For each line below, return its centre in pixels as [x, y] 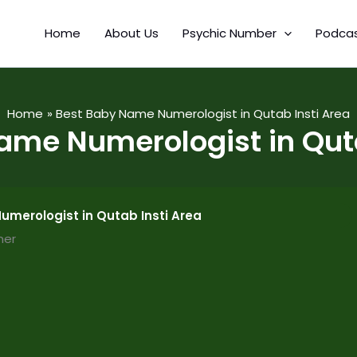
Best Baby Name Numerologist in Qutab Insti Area [203, 113]
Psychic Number [229, 33]
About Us [131, 33]
